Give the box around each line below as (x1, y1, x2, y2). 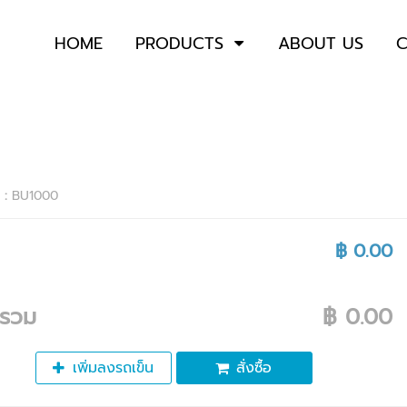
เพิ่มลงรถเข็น (72, 357, 154, 379)
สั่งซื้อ (235, 357, 272, 379)
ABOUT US (278, 31, 363, 56)
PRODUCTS (135, 31, 223, 56)
